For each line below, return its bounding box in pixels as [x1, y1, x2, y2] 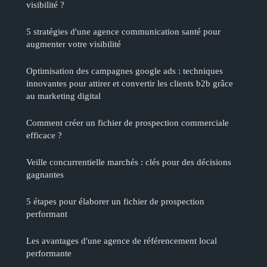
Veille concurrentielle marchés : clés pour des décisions [26, 156, 231, 167]
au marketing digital [26, 90, 101, 101]
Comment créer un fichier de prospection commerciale [26, 117, 229, 128]
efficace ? [26, 129, 62, 140]
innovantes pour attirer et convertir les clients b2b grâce [26, 77, 233, 88]
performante [26, 247, 72, 258]
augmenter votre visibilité [26, 38, 121, 49]
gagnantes [26, 169, 64, 179]
